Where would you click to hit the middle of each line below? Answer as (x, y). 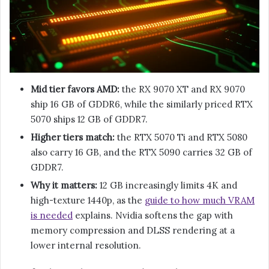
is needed (52, 215)
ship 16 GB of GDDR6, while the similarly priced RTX (142, 104)
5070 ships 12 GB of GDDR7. (89, 119)
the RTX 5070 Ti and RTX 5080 (181, 137)
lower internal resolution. (86, 245)
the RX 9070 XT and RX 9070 (182, 89)
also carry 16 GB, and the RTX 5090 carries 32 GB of (141, 152)
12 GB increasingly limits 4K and (167, 185)
